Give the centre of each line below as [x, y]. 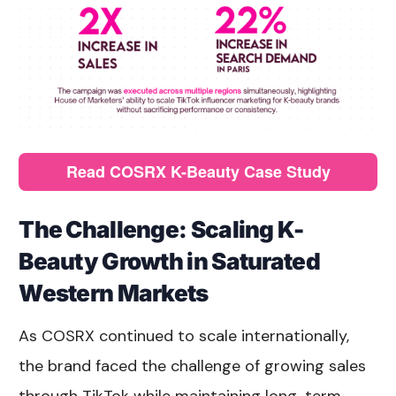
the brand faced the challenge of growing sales [193, 366]
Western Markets [114, 293]
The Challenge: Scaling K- [161, 230]
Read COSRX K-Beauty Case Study [198, 171]
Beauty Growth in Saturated [169, 262]
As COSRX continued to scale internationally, [184, 336]
